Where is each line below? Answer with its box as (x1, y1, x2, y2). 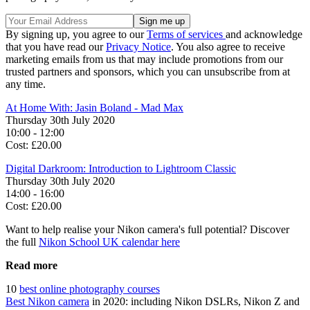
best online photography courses (19, 283, 160, 295)
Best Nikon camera (6, 295, 89, 308)
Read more (6, 259, 57, 272)
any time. (6, 78, 46, 91)
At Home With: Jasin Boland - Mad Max (6, 102, 183, 114)
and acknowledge (226, 28, 302, 41)
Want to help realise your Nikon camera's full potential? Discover (6, 224, 289, 236)
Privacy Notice (106, 41, 171, 53)
